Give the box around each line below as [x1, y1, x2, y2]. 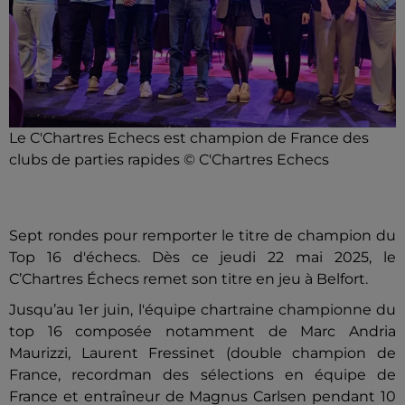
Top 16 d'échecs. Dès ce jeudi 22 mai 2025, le [9, 249, 396, 266]
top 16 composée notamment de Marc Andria [9, 323, 396, 340]
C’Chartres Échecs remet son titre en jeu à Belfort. [9, 270, 368, 287]
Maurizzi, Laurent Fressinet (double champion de [9, 344, 396, 362]
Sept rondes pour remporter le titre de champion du [9, 227, 396, 244]
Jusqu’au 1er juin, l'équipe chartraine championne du [9, 301, 396, 318]
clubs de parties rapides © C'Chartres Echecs [9, 151, 329, 168]
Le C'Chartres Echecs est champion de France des [9, 129, 369, 146]
